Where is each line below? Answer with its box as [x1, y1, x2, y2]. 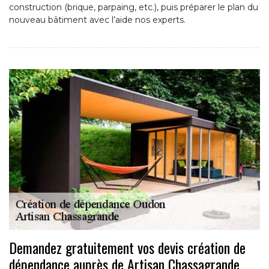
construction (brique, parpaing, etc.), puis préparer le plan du [9, 1, 258, 13]
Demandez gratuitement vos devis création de [9, 237, 246, 259]
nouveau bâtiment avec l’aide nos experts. [9, 14, 186, 25]
